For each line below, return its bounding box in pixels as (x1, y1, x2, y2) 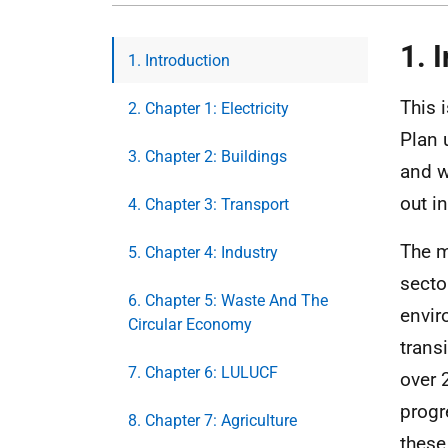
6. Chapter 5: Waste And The (128, 291, 328, 310)
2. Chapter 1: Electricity (128, 99, 289, 118)
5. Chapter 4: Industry (128, 243, 278, 262)
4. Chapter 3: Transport (128, 195, 289, 214)
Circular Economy (128, 315, 252, 334)
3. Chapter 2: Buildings (128, 147, 287, 166)
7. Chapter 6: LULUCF (128, 363, 278, 382)
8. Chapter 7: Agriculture (128, 411, 297, 430)
